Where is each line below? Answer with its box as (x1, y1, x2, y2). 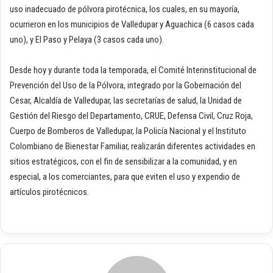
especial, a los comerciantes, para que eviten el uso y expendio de (10, 171, 240, 183)
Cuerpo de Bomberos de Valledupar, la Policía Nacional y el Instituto (10, 126, 246, 137)
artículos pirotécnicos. (10, 186, 89, 198)
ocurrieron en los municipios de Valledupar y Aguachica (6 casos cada (10, 19, 254, 30)
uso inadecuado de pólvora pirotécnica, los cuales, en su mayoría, (10, 4, 239, 15)
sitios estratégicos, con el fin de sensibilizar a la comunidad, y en (10, 156, 237, 168)
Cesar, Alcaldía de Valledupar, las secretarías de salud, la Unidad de (10, 95, 242, 107)
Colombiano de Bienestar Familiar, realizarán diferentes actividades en (10, 141, 255, 152)
